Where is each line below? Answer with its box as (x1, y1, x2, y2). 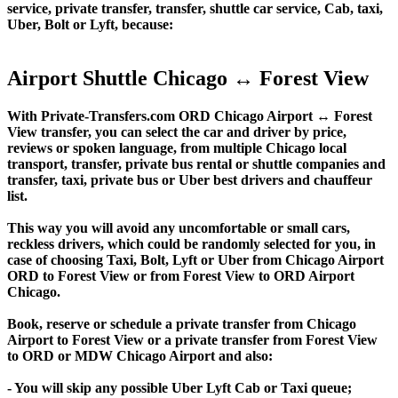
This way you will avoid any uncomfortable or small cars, (7, 219, 350, 235)
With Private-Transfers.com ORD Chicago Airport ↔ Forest (7, 107, 372, 123)
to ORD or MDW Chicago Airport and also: (7, 347, 273, 363)
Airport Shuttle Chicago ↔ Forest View (7, 66, 369, 90)
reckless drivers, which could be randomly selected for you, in (7, 235, 376, 251)
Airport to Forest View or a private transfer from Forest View (7, 331, 378, 347)
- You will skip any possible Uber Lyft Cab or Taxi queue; (7, 379, 352, 395)
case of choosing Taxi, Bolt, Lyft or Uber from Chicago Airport (7, 251, 384, 267)
